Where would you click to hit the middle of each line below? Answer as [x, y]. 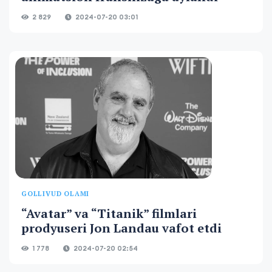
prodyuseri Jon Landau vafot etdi [121, 228]
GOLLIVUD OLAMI [56, 194]
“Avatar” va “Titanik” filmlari [109, 213]
